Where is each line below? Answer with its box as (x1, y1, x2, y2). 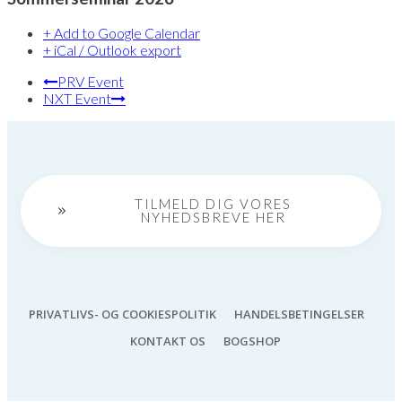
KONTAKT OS (130, 333, 205, 350)
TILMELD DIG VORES (135, 196, 292, 213)
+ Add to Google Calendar (43, 24, 200, 42)
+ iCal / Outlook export (43, 41, 181, 59)
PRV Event (57, 73, 124, 91)
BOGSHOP (223, 333, 281, 350)
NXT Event (43, 90, 111, 108)
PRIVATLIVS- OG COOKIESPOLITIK (29, 306, 216, 323)
